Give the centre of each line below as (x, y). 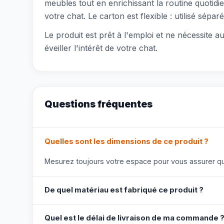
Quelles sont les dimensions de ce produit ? (126, 141)
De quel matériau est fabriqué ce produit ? (124, 190)
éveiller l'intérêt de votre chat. (101, 48)
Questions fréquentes (98, 104)
